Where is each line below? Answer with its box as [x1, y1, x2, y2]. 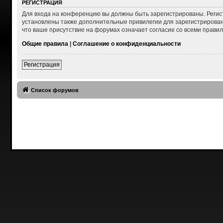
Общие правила [21, 40, 68, 48]
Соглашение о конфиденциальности [72, 40, 181, 48]
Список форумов [30, 87, 79, 94]
